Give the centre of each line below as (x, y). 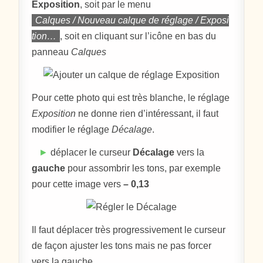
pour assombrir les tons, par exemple (143, 168)
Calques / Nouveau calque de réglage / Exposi (132, 21)
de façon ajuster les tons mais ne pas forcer (122, 246)
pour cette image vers (78, 184)
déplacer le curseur (91, 153)
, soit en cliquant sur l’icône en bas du (138, 36)
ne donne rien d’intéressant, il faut (147, 114)
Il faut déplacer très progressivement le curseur (129, 230)
